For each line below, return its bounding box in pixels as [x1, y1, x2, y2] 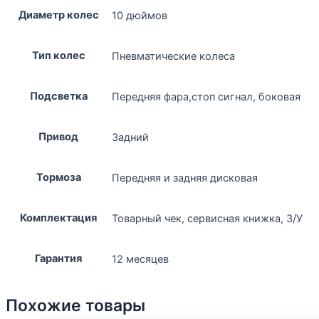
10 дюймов [112, 9, 167, 22]
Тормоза [36, 170, 81, 184]
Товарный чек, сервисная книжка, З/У [112, 211, 303, 225]
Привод [38, 130, 78, 143]
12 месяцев [112, 252, 169, 266]
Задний [112, 130, 149, 144]
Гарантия [35, 251, 82, 265]
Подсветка [29, 89, 88, 103]
